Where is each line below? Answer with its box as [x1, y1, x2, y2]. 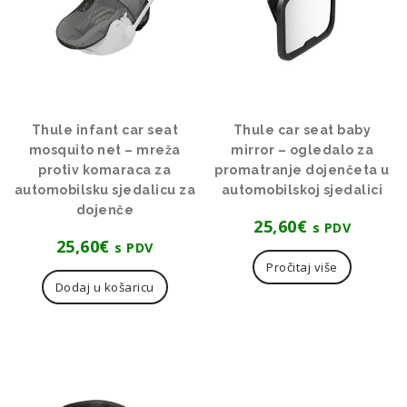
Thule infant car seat [31, 122, 179, 137]
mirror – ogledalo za [231, 142, 374, 157]
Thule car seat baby [233, 122, 372, 137]
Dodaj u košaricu [55, 278, 154, 295]
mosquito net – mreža [28, 142, 181, 157]
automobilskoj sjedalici [221, 182, 383, 197]
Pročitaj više [266, 258, 338, 275]
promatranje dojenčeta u [214, 162, 390, 177]
